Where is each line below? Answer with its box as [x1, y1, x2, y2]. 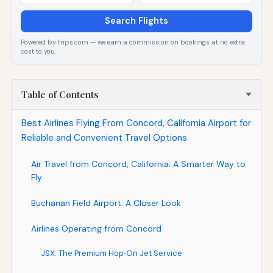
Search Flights [105, 15, 168, 27]
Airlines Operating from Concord [30, 223, 161, 235]
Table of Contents [21, 88, 99, 101]
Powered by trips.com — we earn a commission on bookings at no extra [21, 37, 246, 46]
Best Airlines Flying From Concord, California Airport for [21, 117, 251, 130]
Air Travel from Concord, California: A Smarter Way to [30, 158, 246, 170]
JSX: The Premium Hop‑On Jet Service [40, 248, 182, 259]
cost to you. [21, 46, 57, 55]
